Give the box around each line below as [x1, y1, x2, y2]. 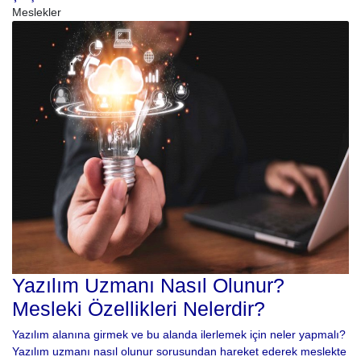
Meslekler [12, 6, 61, 19]
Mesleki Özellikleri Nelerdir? [12, 297, 265, 320]
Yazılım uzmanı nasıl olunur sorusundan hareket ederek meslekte [12, 344, 346, 358]
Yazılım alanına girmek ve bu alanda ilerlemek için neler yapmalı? [12, 327, 346, 341]
